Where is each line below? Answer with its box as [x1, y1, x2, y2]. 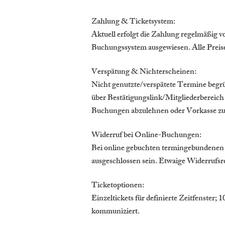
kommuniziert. [91, 205, 140, 219]
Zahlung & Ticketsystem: [91, 15, 175, 30]
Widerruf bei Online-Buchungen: [91, 129, 201, 143]
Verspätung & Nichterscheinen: [91, 65, 196, 80]
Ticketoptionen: [91, 179, 144, 193]
